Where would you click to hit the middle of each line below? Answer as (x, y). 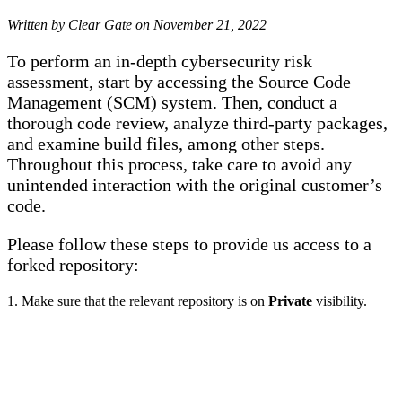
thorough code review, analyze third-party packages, (197, 122)
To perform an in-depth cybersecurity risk (160, 61)
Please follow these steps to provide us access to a (189, 244)
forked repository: (73, 264)
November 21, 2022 (210, 24)
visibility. (341, 301)
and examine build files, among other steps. (166, 143)
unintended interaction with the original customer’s (195, 184)
